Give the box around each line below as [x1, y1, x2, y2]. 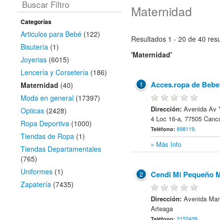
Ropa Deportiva [21, 118, 69, 128]
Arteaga [151, 204, 173, 213]
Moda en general [21, 93, 74, 103]
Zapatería [21, 179, 51, 189]
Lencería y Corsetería [21, 67, 88, 77]
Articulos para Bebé [21, 29, 82, 39]
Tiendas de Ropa [21, 131, 74, 141]
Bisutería [21, 42, 48, 52]
